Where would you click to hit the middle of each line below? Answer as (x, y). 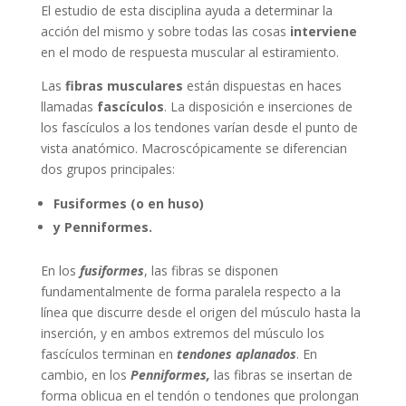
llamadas (68, 107)
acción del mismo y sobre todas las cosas (165, 32)
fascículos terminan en (108, 354)
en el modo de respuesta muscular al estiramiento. (189, 53)
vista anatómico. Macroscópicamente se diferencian (193, 149)
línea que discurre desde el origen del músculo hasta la (200, 313)
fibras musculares (122, 86)
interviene (323, 32)
